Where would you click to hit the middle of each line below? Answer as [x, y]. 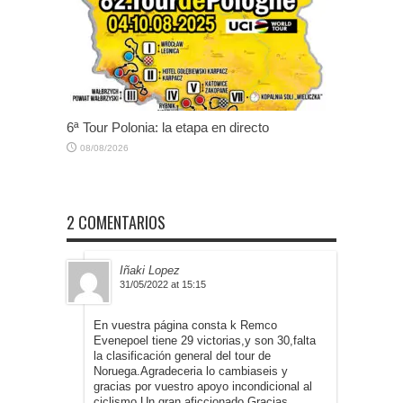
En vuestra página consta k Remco [185, 326]
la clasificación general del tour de [182, 356]
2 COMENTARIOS [116, 223]
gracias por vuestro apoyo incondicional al [203, 387]
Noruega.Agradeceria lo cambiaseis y [191, 372]
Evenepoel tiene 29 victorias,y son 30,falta [205, 341]
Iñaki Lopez [150, 271]
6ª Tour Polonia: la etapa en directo [168, 128]
